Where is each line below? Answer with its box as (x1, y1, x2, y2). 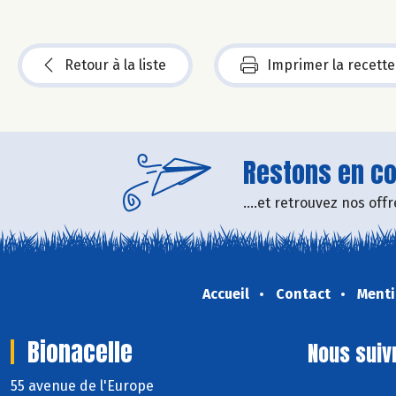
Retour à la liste (65, 56, 166, 73)
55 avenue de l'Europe (11, 377, 157, 394)
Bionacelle (27, 332, 133, 370)
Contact (275, 285, 331, 302)
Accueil (202, 285, 249, 302)
